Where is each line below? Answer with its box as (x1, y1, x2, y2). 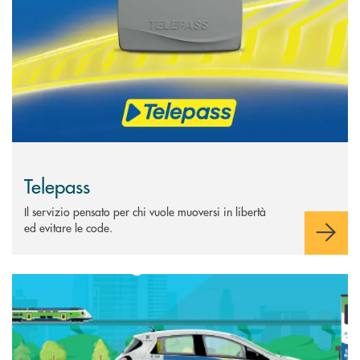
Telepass (24, 172, 90, 199)
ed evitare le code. (24, 219, 112, 236)
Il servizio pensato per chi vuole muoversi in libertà (24, 203, 266, 220)
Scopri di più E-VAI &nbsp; (11, 273, 141, 290)
